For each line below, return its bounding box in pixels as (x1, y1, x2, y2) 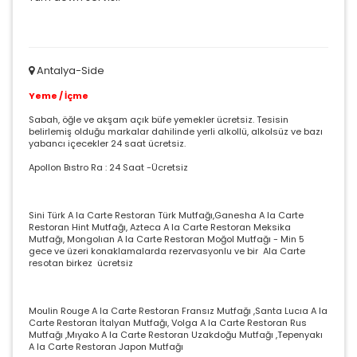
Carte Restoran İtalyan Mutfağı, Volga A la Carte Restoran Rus (29, 316, 307, 329)
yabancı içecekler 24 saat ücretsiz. (29, 136, 186, 150)
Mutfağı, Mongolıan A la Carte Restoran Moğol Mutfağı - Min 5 (29, 232, 304, 245)
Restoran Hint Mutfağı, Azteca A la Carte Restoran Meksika (29, 220, 291, 233)
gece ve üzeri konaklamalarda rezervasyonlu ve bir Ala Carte (29, 244, 305, 257)
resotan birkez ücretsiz (29, 256, 133, 269)
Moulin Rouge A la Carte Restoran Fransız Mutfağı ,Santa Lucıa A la (29, 304, 328, 317)
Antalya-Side (34, 62, 104, 78)
